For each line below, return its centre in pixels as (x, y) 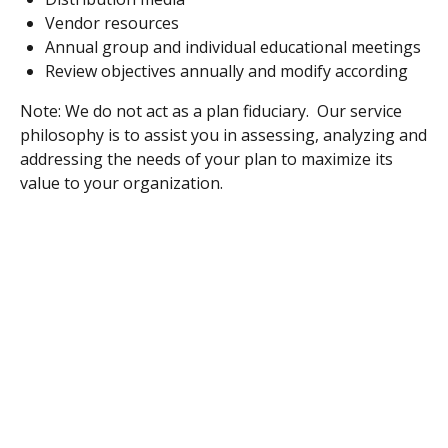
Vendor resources (112, 23)
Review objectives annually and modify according (226, 71)
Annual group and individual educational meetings (233, 47)
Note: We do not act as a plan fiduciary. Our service (211, 111)
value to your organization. (123, 183)
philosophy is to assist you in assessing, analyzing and (223, 135)
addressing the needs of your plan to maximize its (206, 159)
